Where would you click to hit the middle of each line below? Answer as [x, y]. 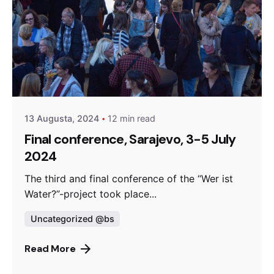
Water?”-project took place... [91, 194]
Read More [50, 249]
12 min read [131, 118]
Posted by [83, 66]
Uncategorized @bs [72, 219]
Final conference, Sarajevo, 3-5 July [130, 140]
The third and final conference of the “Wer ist [129, 179]
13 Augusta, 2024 [62, 118]
